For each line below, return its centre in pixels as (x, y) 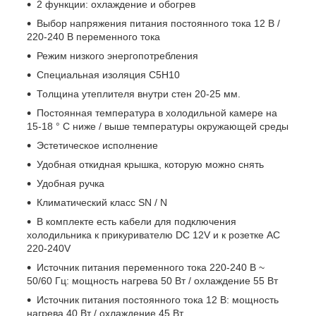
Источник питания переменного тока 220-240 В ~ (151, 267)
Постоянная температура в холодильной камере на (157, 113)
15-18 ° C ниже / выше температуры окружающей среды (158, 126)
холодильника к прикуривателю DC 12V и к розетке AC (153, 235)
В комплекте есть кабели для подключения (136, 221)
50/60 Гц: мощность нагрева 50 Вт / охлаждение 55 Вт (152, 280)
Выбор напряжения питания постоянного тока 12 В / (158, 23)
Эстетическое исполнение (97, 145)
